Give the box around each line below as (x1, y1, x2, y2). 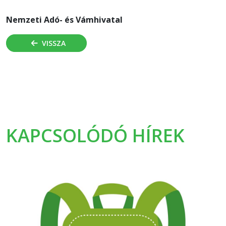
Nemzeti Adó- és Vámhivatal (6, 14, 123, 26)
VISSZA (41, 38, 66, 48)
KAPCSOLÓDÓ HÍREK (6, 123, 185, 148)
